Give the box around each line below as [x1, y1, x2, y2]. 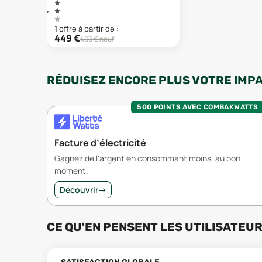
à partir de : [78, 23, 119, 34]
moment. [54, 164, 88, 176]
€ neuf [92, 33, 114, 44]
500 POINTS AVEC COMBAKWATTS [137, 102, 258, 111]
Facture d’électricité [54, 136, 146, 149]
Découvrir [60, 184, 98, 195]
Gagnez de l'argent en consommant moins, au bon [54, 152, 240, 164]
